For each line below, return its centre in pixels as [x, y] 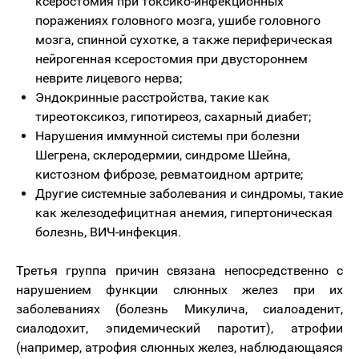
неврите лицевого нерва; [109, 78]
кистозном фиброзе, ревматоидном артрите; [169, 174]
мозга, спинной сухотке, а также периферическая [184, 40]
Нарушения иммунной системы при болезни [167, 136]
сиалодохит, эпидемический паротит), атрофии [179, 328]
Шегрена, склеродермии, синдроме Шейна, [163, 155]
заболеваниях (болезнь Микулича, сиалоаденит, [179, 309]
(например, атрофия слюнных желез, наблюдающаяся [179, 347]
